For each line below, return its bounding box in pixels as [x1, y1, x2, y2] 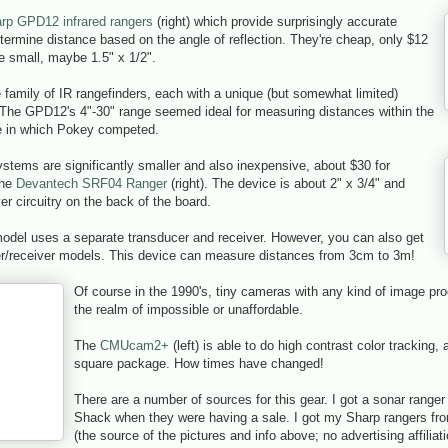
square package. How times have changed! [74, 355, 324, 371]
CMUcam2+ [100, 337, 169, 353]
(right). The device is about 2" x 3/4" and [167, 175, 405, 191]
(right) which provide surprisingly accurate [153, 13, 397, 29]
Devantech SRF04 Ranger [16, 175, 167, 191]
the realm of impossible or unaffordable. [74, 301, 303, 317]
